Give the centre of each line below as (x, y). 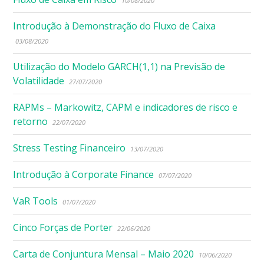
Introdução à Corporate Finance (84, 174)
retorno (31, 121)
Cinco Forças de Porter (63, 227)
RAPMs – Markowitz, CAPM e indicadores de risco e (126, 107)
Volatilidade (39, 80)
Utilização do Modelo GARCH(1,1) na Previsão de (119, 66)
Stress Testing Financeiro (70, 148)
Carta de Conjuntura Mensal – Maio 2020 (104, 254)
